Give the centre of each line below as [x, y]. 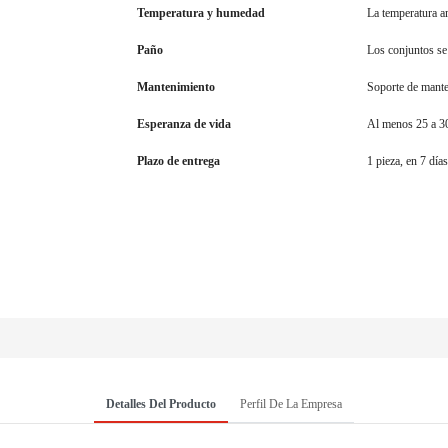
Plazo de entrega [178, 161]
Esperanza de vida [184, 124]
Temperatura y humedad [201, 13]
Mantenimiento [176, 87]
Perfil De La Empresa [291, 404]
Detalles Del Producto [161, 404]
